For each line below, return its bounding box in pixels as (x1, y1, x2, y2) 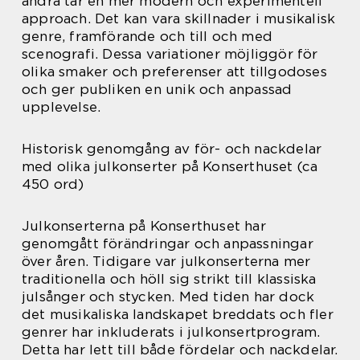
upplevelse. (22, 99, 101, 116)
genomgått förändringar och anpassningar (22, 235, 313, 252)
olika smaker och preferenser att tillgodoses (22, 63, 327, 80)
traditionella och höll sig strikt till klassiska (22, 271, 317, 288)
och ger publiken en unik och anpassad (22, 81, 292, 98)
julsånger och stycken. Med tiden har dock (22, 288, 315, 305)
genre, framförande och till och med (22, 28, 272, 45)
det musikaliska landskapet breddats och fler (22, 306, 333, 323)
